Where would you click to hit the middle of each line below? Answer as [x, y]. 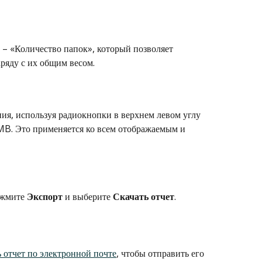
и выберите [88, 196]
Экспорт [45, 196]
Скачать [131, 196]
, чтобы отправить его [161, 254]
